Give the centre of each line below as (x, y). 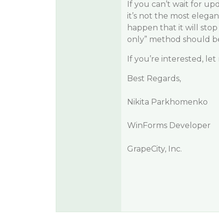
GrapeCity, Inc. (154, 149)
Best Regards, (154, 78)
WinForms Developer (169, 125)
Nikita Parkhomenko (167, 102)
